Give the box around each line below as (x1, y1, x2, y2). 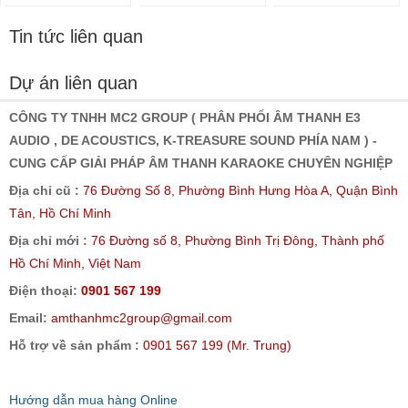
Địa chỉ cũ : (9, 183, 79, 199)
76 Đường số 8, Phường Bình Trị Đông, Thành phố (87, 233, 384, 249)
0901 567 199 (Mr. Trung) (143, 338, 295, 353)
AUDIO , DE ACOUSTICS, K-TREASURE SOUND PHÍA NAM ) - (9, 133, 377, 148)
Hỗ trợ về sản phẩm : (9, 338, 143, 353)
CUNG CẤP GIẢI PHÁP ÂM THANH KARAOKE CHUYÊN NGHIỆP (9, 156, 393, 171)
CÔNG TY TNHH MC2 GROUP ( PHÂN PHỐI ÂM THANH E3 (9, 110, 361, 126)
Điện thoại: (9, 283, 77, 299)
